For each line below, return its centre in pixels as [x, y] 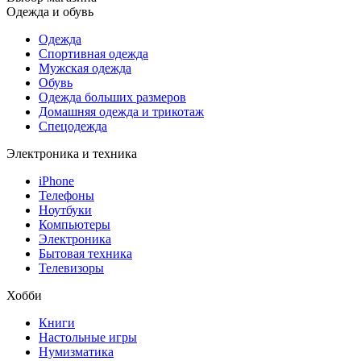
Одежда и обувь [50, 11]
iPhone [56, 180]
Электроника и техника [72, 153]
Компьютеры [75, 224]
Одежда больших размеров [112, 97]
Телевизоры [71, 268]
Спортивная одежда [93, 53]
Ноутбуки [65, 210]
